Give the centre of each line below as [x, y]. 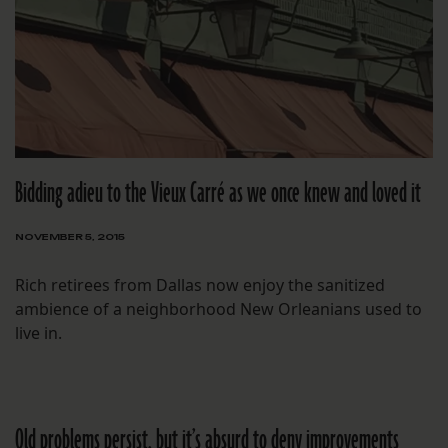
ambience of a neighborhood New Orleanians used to [218, 308]
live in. [38, 332]
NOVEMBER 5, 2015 [70, 236]
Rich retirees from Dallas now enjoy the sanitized [200, 284]
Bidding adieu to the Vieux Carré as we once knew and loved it [218, 193]
